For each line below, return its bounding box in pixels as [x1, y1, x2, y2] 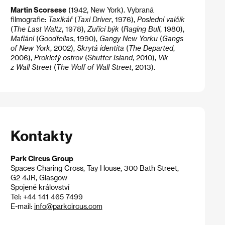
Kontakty [10, 127, 73, 144]
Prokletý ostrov [34, 53, 83, 62]
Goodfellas [38, 34, 73, 43]
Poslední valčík [137, 15, 185, 24]
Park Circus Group [10, 154, 73, 163]
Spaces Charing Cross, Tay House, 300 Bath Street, [10, 164, 179, 172]
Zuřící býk [87, 25, 121, 34]
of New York [10, 44, 50, 53]
